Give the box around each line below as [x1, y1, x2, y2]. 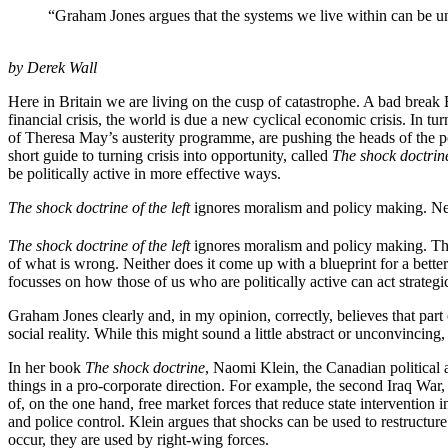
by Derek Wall [8, 58, 97, 76]
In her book [8, 359, 85, 377]
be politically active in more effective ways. [8, 164, 281, 182]
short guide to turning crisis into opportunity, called [8, 146, 332, 164]
